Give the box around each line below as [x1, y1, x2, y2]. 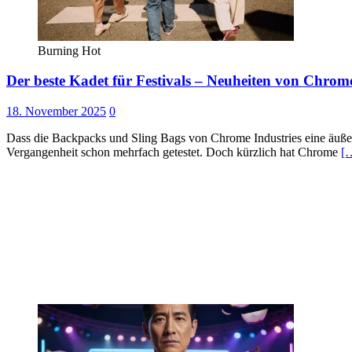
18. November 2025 [6, 104, 106, 119]
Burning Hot [38, 43, 101, 57]
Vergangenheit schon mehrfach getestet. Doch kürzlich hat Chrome [6, 145, 341, 159]
